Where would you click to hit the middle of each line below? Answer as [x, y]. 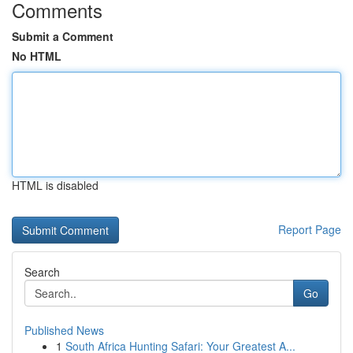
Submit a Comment [63, 36]
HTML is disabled [55, 185]
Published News [64, 330]
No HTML [37, 56]
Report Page [310, 229]
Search [42, 272]
